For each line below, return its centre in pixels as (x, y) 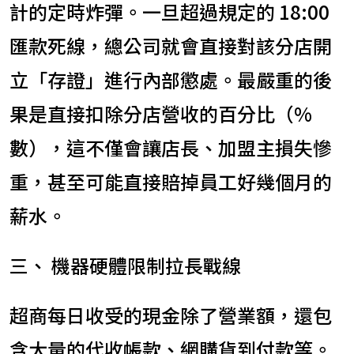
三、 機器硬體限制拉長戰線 (125, 265)
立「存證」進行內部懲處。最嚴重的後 (171, 79)
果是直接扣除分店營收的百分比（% (161, 113)
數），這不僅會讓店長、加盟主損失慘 (171, 147)
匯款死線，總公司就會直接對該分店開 (171, 45)
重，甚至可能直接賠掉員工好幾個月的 (171, 181)
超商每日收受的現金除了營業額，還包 (171, 314)
